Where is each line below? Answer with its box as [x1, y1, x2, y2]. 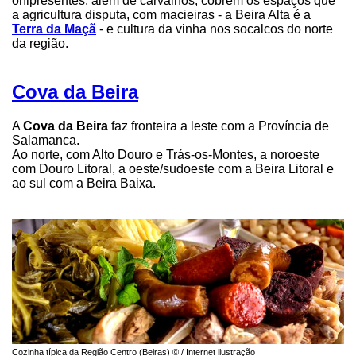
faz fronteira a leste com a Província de [108, 118, 329, 133]
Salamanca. [12, 133, 79, 147]
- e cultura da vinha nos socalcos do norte [96, 22, 333, 37]
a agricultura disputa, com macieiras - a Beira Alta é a [12, 8, 311, 22]
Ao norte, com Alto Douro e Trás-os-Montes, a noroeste [12, 147, 319, 161]
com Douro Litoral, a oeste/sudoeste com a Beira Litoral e [12, 161, 334, 176]
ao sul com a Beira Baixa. [12, 176, 156, 190]
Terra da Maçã [12, 22, 96, 37]
